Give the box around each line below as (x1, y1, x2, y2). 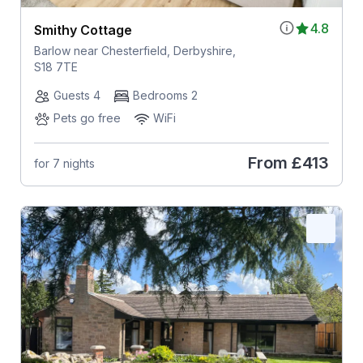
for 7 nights (33, 156, 95, 170)
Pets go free (53, 111, 121, 126)
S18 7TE (33, 60, 78, 75)
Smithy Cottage (33, 22, 132, 39)
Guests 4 (53, 88, 100, 103)
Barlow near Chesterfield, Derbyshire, (33, 44, 236, 58)
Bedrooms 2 (132, 88, 198, 103)
